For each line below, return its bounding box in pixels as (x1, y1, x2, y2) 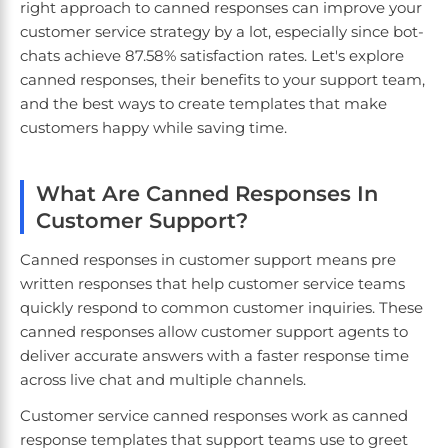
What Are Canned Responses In (36, 181, 378, 207)
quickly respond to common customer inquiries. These (20, 298, 423, 318)
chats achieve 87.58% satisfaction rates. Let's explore (20, 46, 404, 66)
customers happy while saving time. (20, 118, 287, 138)
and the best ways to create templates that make (20, 94, 387, 114)
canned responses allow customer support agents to (20, 322, 408, 342)
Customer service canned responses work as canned (20, 406, 408, 426)
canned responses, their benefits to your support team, (20, 70, 425, 90)
